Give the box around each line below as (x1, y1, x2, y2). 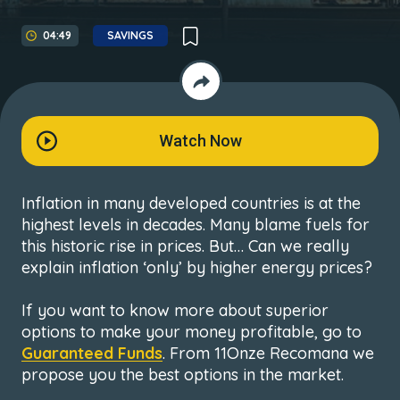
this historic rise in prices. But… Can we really (21, 236, 349, 256)
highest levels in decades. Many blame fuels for (21, 214, 370, 235)
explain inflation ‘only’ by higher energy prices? (21, 257, 372, 278)
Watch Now (158, 131, 242, 150)
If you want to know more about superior (21, 300, 329, 321)
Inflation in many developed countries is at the (21, 193, 361, 213)
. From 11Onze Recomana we (162, 343, 374, 363)
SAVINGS (107, 29, 154, 42)
